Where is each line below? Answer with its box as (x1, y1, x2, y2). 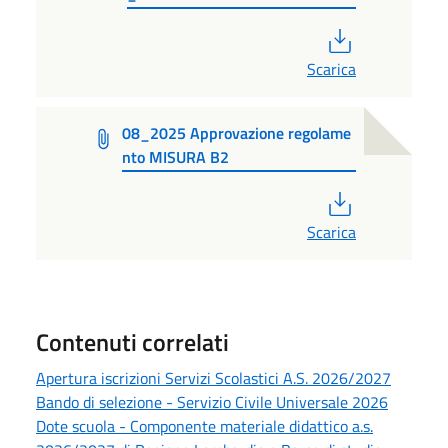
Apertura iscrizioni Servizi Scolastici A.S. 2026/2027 (36, 366, 391, 391)
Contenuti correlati (36, 324, 229, 361)
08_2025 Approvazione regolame (122, 120, 352, 145)
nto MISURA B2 (122, 144, 230, 169)
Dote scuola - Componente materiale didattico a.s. (36, 414, 373, 439)
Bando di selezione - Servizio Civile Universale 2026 (36, 390, 388, 415)
